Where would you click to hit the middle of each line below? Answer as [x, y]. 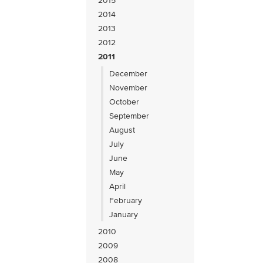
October [124, 102]
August [122, 130]
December [129, 73]
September [129, 116]
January [124, 214]
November [129, 87]
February [126, 200]
